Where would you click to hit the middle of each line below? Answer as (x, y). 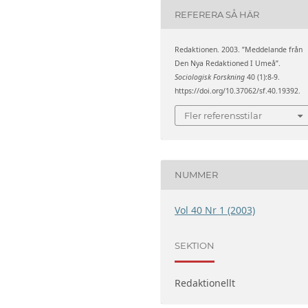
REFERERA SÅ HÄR (217, 14)
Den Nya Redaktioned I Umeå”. (228, 64)
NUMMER (197, 175)
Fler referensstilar (223, 115)
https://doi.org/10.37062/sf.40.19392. (238, 91)
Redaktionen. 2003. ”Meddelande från (239, 50)
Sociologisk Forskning (210, 77)
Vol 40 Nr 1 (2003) (215, 210)
